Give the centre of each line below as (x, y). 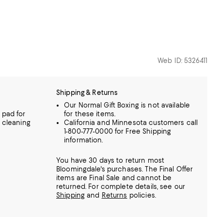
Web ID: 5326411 (182, 60)
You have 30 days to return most (110, 160)
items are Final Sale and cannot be (114, 178)
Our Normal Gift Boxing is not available (127, 105)
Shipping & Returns (87, 92)
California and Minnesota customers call (131, 122)
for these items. (90, 114)
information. (84, 140)
